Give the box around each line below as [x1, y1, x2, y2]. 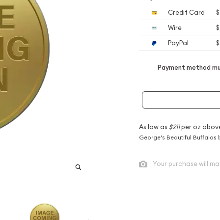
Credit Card [166, 8, 205, 16]
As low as [138, 122, 169, 131]
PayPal [166, 39, 189, 47]
